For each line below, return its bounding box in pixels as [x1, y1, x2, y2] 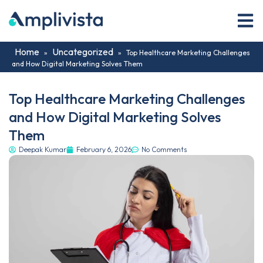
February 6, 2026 [76, 145, 131, 154]
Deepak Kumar [19, 145, 66, 154]
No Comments [141, 145, 187, 154]
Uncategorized [52, 46, 113, 58]
